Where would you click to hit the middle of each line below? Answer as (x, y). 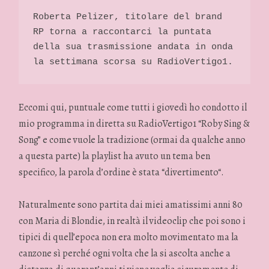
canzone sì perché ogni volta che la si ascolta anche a (125, 253)
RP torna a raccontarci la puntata (122, 32)
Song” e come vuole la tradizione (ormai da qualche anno (132, 140)
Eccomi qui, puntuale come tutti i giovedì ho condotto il (133, 107)
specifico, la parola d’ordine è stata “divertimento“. (122, 172)
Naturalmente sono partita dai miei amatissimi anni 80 (131, 205)
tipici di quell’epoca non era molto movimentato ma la (129, 237)
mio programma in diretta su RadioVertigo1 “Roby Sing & (134, 123)
